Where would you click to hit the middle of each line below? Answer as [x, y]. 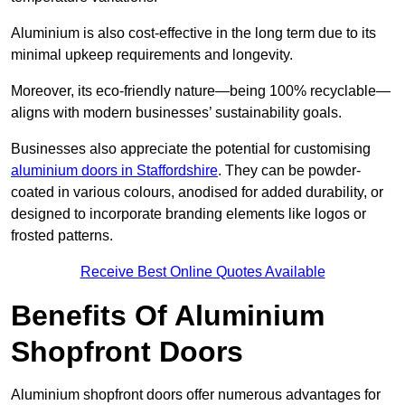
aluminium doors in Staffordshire [114, 171]
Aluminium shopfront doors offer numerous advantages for [196, 395]
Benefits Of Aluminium [168, 316]
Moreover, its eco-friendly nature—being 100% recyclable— [201, 91]
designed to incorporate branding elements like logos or [188, 214]
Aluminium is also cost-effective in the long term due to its [193, 33]
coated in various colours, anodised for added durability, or [197, 193]
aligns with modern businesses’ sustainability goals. [176, 113]
